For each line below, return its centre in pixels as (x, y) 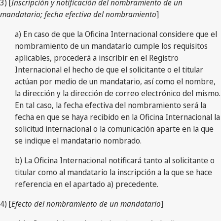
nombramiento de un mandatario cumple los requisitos (111, 46)
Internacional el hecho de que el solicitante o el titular (109, 69)
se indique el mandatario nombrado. (78, 140)
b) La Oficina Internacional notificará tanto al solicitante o (115, 160)
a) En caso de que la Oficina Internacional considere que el (116, 34)
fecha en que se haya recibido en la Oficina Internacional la (117, 117)
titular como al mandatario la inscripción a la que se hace (113, 172)
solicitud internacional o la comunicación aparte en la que (114, 129)
